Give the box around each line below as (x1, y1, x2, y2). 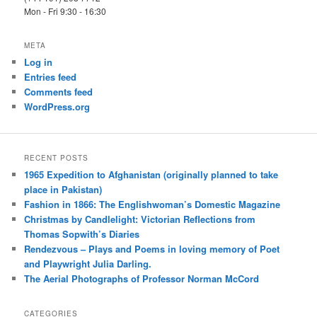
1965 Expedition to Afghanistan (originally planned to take (24, 167, 279, 181)
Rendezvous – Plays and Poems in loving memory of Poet (24, 241, 280, 255)
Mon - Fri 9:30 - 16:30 (24, 4, 107, 17)
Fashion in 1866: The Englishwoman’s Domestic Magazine (24, 197, 281, 211)
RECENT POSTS (24, 152, 89, 163)
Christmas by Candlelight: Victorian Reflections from (24, 212, 256, 226)
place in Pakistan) (24, 182, 103, 196)
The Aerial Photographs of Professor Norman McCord (24, 271, 260, 285)
